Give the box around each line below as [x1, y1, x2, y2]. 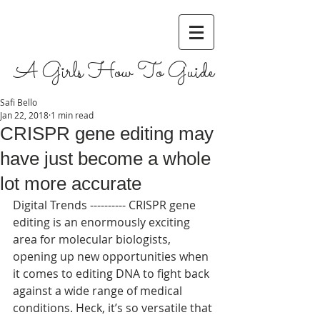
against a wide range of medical [13, 283, 185, 299]
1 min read [51, 109, 94, 121]
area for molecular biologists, [13, 231, 174, 247]
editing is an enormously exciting [13, 214, 193, 230]
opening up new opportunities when [13, 249, 211, 264]
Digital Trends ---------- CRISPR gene [13, 197, 199, 213]
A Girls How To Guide [14, 56, 219, 89]
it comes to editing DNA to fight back [13, 266, 212, 281]
